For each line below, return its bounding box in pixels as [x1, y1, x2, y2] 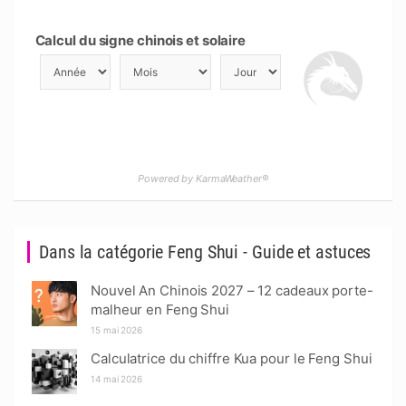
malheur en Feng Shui [91, 301, 229, 318]
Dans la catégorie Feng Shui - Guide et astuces [39, 241, 372, 263]
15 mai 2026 [91, 324, 142, 335]
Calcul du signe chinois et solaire [34, 32, 246, 49]
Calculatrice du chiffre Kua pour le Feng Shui [91, 350, 372, 367]
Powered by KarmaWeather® [138, 172, 268, 185]
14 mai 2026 [91, 373, 142, 384]
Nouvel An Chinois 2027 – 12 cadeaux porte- [91, 282, 373, 299]
